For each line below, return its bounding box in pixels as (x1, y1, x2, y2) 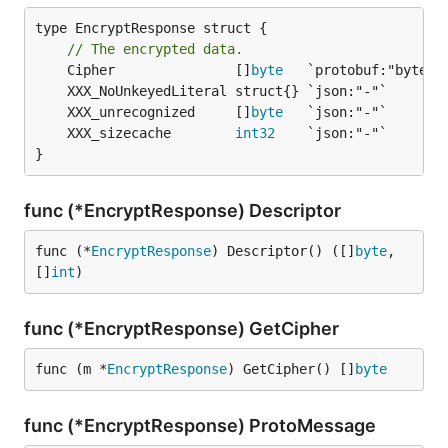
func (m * (35, 361, 107, 377)
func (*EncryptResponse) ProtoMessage (24, 415, 380, 436)
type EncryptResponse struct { (35, 20, 267, 36)
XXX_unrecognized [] (67, 104, 251, 120)
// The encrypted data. (67, 41, 243, 57)
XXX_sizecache (67, 125, 235, 141)
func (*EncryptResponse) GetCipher (24, 318, 343, 339)
